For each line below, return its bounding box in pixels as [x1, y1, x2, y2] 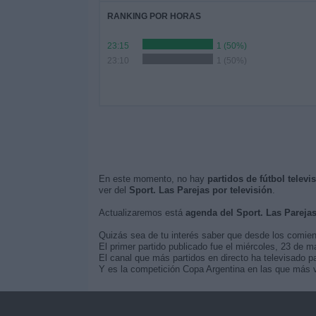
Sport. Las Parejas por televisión [128, 185, 272, 195]
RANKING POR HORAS [107, 11, 201, 21]
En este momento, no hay [98, 174, 207, 184]
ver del [98, 185, 129, 195]
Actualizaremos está [98, 207, 186, 218]
